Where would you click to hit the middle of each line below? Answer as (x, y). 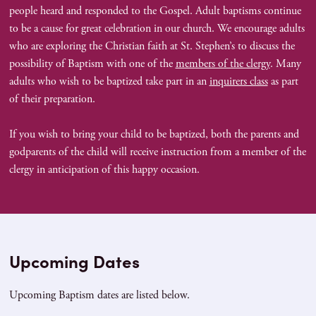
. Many (285, 63)
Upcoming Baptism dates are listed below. (99, 295)
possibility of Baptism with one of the (92, 63)
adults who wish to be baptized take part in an (109, 81)
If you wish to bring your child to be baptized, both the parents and (154, 134)
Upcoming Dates (74, 260)
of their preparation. (52, 99)
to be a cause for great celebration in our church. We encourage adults (157, 28)
